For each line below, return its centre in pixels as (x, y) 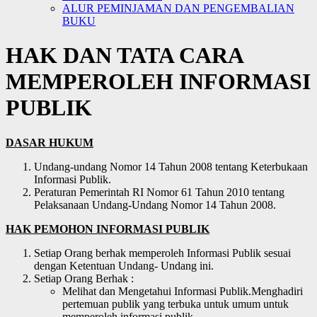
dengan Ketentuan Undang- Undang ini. (124, 265)
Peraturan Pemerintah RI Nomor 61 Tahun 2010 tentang (159, 192)
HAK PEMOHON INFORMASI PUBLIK (108, 229)
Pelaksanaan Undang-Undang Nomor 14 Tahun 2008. (155, 204)
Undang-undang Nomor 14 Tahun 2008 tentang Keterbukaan (171, 166)
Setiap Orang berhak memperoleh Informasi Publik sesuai (162, 253)
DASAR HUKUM (50, 142)
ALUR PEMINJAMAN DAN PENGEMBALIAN (178, 8)
